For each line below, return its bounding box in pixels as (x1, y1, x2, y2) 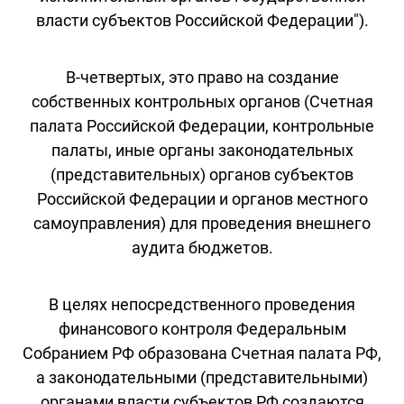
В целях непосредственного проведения (49, 294, 355, 314)
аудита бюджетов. (131, 237, 273, 257)
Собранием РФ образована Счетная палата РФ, (23, 343, 381, 363)
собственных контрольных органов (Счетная (31, 91, 373, 111)
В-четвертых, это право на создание (65, 67, 339, 87)
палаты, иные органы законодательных (50, 140, 353, 160)
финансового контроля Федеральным (58, 318, 346, 338)
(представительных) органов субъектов (50, 164, 353, 184)
